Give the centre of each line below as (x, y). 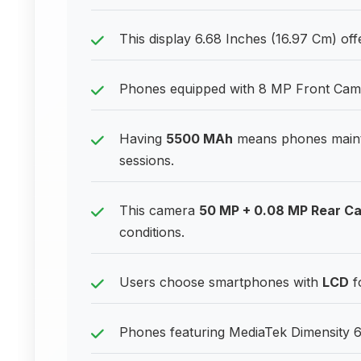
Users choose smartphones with (221, 282)
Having (143, 139)
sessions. (147, 160)
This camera (159, 210)
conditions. (152, 232)
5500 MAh (199, 139)
